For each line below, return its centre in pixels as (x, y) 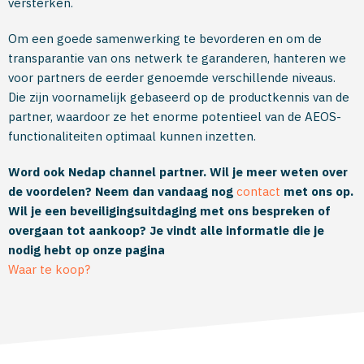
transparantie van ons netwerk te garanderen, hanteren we (177, 58)
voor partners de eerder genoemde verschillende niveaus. (172, 78)
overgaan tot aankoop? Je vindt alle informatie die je (166, 230)
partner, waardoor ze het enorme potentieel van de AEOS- (175, 117)
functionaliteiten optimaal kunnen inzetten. (132, 136)
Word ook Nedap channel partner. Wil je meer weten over (178, 172)
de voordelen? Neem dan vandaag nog (122, 191)
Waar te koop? (49, 269)
